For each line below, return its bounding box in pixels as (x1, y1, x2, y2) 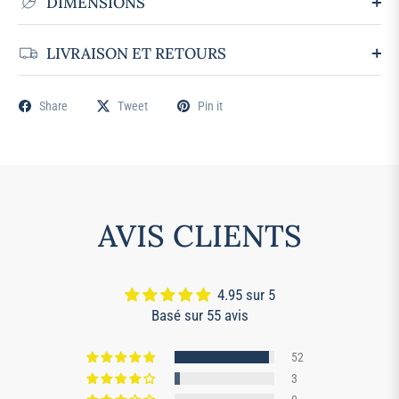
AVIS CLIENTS (97, 216, 302, 256)
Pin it (198, 99, 223, 114)
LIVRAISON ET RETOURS (46, 44, 226, 64)
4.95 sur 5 (216, 286, 275, 305)
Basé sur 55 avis (151, 306, 248, 325)
